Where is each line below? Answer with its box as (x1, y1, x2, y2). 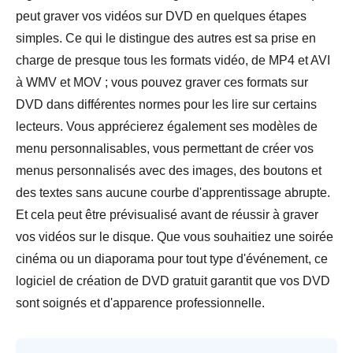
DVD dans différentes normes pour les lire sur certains (16, 98, 317, 112)
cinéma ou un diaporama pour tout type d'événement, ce (16, 252, 328, 266)
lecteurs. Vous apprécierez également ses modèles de (16, 120, 318, 134)
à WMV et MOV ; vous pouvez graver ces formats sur (16, 76, 308, 90)
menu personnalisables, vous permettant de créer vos (16, 142, 314, 156)
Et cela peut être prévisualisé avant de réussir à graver (16, 208, 318, 222)
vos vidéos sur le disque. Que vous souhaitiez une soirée (16, 230, 333, 244)
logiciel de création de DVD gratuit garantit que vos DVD (16, 274, 330, 288)
